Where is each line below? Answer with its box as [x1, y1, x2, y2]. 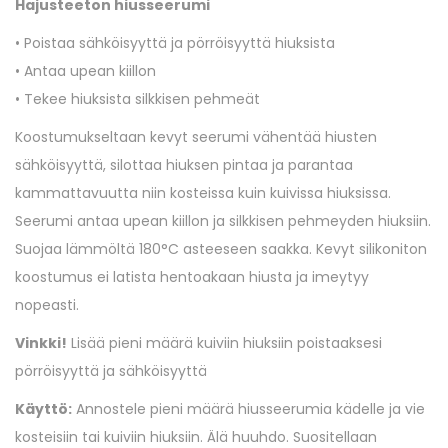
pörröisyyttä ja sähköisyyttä [15, 361, 207, 382]
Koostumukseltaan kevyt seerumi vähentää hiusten [15, 127, 377, 148]
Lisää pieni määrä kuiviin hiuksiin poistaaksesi [67, 333, 382, 354]
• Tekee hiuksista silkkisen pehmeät [15, 89, 260, 110]
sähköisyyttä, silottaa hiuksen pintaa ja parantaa [15, 155, 353, 176]
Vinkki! [15, 333, 67, 354]
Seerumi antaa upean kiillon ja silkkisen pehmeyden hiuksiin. [15, 211, 431, 232]
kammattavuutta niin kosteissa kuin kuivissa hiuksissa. [15, 183, 391, 204]
